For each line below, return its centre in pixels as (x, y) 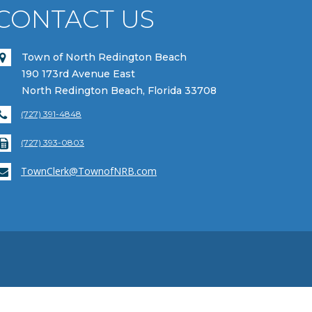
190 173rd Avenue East (78, 74)
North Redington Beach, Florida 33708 (119, 91)
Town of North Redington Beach (104, 57)
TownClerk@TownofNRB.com (89, 171)
